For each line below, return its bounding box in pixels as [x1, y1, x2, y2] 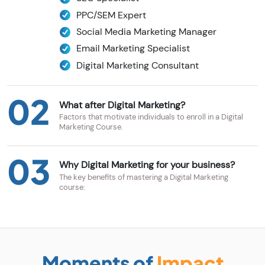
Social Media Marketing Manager [76, 25, 216, 38]
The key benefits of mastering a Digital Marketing [59, 172, 228, 182]
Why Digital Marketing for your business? [59, 158, 235, 171]
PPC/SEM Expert [76, 8, 146, 21]
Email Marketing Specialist [76, 42, 190, 55]
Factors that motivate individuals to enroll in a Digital [59, 112, 243, 122]
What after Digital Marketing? [59, 98, 185, 111]
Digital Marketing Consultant [76, 59, 199, 72]
